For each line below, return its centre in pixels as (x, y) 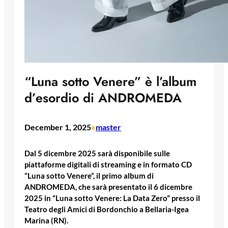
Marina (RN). (46, 220)
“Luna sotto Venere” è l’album (110, 82)
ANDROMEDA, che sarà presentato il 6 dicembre (108, 187)
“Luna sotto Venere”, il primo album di (89, 176)
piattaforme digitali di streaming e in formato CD (108, 164)
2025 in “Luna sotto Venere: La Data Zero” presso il (112, 198)
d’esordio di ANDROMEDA (103, 98)
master (108, 127)
